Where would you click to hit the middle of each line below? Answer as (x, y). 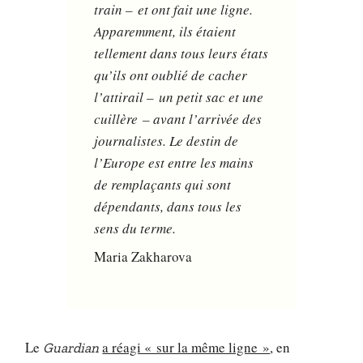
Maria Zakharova (143, 257)
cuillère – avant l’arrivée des (178, 118)
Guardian (71, 348)
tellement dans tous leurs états (181, 53)
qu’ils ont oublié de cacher (171, 75)
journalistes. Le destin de (167, 140)
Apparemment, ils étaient (165, 31)
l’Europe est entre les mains (174, 162)
